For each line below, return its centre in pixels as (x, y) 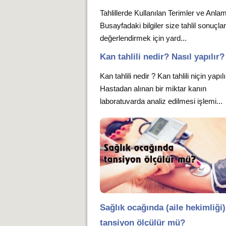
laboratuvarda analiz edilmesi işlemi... (161, 101)
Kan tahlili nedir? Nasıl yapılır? (162, 57)
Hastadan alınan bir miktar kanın (153, 89)
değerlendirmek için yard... (144, 38)
